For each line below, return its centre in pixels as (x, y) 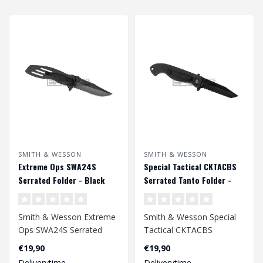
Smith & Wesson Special (190, 217)
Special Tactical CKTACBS (190, 166)
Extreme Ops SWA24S (57, 166)
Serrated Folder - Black (61, 180)
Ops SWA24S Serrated (60, 230)
